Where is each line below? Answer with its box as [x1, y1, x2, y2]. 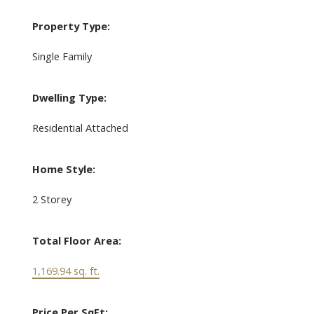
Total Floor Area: [32, 233, 121, 248]
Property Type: [32, 19, 110, 34]
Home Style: [32, 162, 95, 177]
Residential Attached [32, 121, 128, 135]
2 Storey [32, 192, 71, 207]
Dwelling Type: [32, 90, 107, 105]
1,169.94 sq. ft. [32, 264, 100, 278]
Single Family [32, 49, 92, 64]
